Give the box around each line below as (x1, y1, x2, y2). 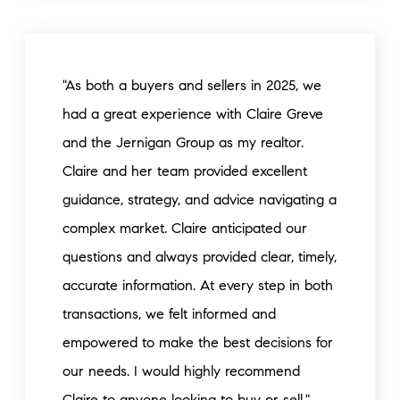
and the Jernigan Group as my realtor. (62, 134, 304, 151)
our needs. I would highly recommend (62, 362, 300, 379)
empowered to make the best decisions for (62, 334, 333, 351)
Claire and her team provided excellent (62, 162, 307, 179)
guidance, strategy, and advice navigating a (62, 191, 337, 208)
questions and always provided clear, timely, (62, 248, 337, 265)
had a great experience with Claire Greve (62, 105, 323, 122)
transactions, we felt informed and (62, 305, 276, 322)
